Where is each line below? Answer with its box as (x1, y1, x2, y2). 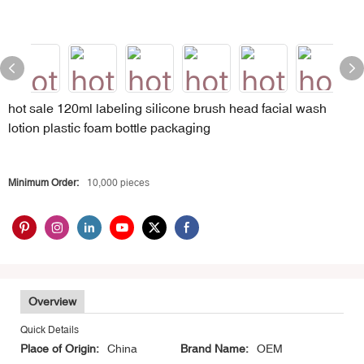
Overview (28, 295, 76, 309)
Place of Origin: (20, 342, 99, 356)
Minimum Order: (8, 177, 79, 188)
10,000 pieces (87, 177, 149, 188)
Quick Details (20, 324, 79, 336)
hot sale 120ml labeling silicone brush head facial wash (8, 101, 327, 115)
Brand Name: (180, 342, 249, 356)
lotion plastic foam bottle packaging (8, 120, 210, 135)
